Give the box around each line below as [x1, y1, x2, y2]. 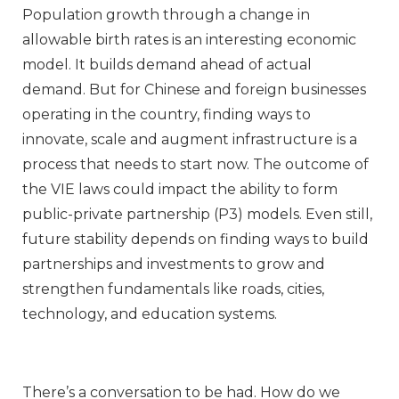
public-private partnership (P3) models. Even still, [22, 206, 372, 224]
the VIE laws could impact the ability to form [22, 181, 338, 199]
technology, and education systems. [22, 305, 277, 323]
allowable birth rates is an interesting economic [22, 31, 356, 49]
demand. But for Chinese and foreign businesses [22, 81, 366, 99]
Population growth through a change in [22, 6, 310, 24]
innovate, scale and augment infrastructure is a [22, 131, 357, 149]
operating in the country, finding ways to [22, 106, 311, 124]
